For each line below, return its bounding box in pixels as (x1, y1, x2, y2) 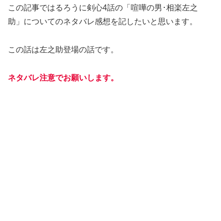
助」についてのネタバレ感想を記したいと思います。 (8, 17, 197, 26)
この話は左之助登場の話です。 (8, 45, 118, 54)
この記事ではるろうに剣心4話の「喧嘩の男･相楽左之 (8, 3, 198, 12)
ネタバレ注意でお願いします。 (8, 73, 118, 82)
